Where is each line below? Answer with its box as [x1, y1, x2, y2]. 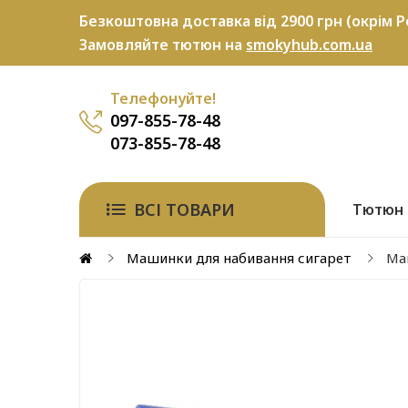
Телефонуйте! [110, 87, 216, 108]
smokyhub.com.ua [246, 35, 372, 55]
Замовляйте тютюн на [79, 35, 246, 55]
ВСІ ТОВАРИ [134, 198, 235, 220]
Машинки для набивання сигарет [127, 248, 352, 267]
